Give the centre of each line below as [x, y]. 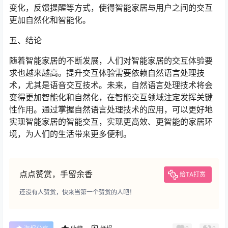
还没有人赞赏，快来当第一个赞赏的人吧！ [77, 192]
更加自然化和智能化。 [50, 20]
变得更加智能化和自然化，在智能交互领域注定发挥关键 [111, 97]
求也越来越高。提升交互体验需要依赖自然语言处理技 [107, 73]
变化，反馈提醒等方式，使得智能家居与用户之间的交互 [111, 8]
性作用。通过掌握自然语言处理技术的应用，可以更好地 [111, 109]
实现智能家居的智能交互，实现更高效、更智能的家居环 [111, 122]
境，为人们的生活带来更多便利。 [70, 134]
